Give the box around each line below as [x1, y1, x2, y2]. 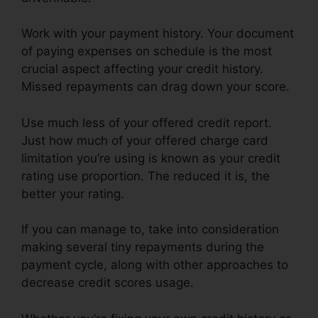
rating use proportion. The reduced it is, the [21, 168, 270, 183]
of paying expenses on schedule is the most [21, 44, 272, 59]
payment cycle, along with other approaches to [21, 258, 288, 273]
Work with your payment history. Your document [21, 26, 294, 41]
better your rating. [21, 186, 124, 201]
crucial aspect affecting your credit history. [21, 62, 263, 77]
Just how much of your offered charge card [21, 133, 268, 148]
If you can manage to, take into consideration [21, 222, 279, 237]
